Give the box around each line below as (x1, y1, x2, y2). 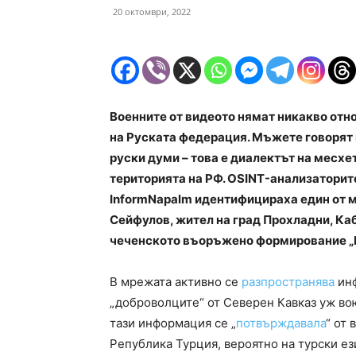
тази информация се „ (110, 315, 236, 331)
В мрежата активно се (110, 274, 242, 289)
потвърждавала (236, 315, 326, 331)
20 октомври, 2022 (113, 6, 191, 17)
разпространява (242, 274, 335, 289)
